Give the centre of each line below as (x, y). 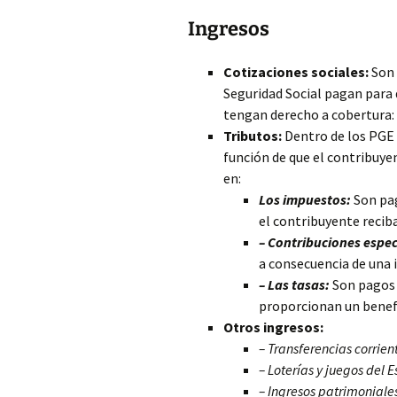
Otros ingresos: (273, 327)
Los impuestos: (305, 199)
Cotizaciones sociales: (296, 72)
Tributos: (253, 136)
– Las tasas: (294, 284)
